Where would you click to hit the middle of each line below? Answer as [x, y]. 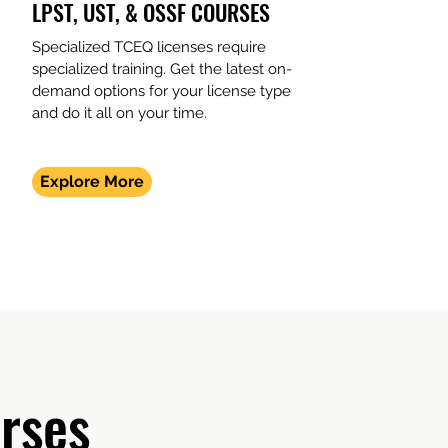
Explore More [91, 181]
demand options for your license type [161, 91]
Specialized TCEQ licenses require [148, 47]
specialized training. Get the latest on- [161, 69]
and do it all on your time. [121, 113]
